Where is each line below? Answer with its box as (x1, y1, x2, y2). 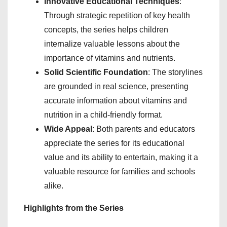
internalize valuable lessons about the (44, 39, 180, 48)
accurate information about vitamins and (44, 96, 187, 105)
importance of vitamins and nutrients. (44, 53, 175, 62)
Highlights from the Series (24, 203, 124, 212)
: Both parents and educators (92, 124, 195, 133)
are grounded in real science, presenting (44, 82, 188, 91)
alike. (44, 181, 63, 190)
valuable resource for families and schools (44, 167, 195, 176)
